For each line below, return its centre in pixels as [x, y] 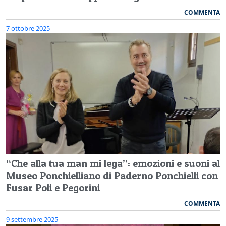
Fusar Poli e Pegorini [53, 187]
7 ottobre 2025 [28, 28]
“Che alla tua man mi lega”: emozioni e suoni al [113, 163]
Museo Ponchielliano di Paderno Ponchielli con [112, 175]
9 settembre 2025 [32, 219]
